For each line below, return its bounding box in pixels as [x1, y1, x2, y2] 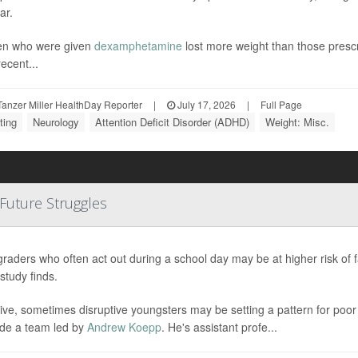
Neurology [32, 113, 79, 129]
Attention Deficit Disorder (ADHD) [94, 113, 249, 129]
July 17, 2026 [174, 97, 236, 111]
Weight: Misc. [265, 113, 329, 129]
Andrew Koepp [86, 318, 161, 335]
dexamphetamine [93, 37, 182, 54]
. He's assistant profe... [161, 318, 277, 335]
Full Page [260, 97, 302, 111]
